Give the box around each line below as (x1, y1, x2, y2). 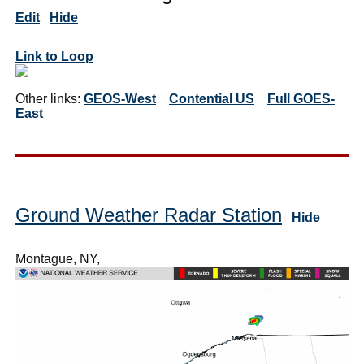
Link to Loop (15, 50, 93, 64)
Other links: (15, 92, 84, 106)
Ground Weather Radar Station (15, 204, 282, 227)
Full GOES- (267, 92, 335, 106)
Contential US (169, 92, 254, 106)
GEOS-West (84, 92, 156, 106)
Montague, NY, (15, 252, 100, 266)
